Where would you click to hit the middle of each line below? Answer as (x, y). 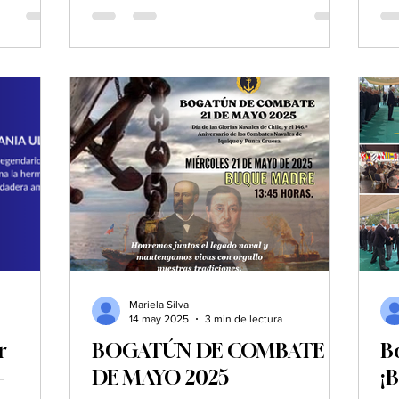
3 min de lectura (244, 319)
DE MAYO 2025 (160, 377)
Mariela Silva (159, 304)
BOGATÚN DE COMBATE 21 (218, 350)
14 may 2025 (159, 319)
